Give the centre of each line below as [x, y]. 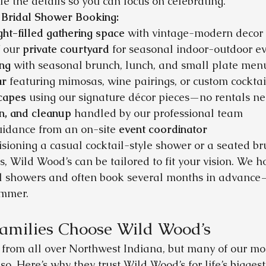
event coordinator [163, 129]
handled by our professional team [157, 113]
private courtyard [66, 49]
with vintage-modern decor [194, 33]
